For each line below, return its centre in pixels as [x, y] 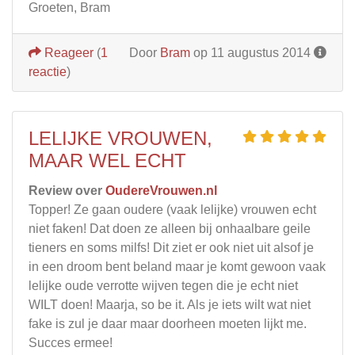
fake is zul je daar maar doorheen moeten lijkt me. [168, 323]
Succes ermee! [71, 342]
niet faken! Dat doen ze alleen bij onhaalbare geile [170, 228]
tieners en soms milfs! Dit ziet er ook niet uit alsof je [171, 247]
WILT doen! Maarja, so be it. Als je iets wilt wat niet [170, 304]
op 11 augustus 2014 [252, 52]
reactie [48, 71]
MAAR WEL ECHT [107, 160]
